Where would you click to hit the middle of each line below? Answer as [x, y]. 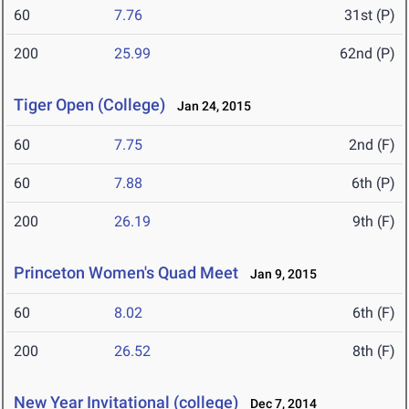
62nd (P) [367, 54]
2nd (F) [372, 145]
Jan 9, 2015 [279, 274]
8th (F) [374, 351]
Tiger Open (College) [89, 105]
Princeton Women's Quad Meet [126, 273]
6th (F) [374, 313]
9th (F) [374, 222]
